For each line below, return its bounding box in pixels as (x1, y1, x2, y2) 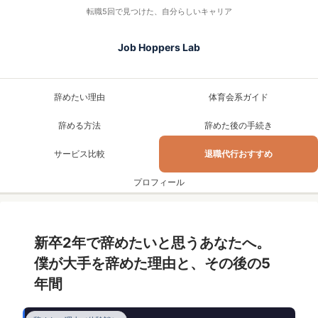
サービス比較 (54, 148, 105, 160)
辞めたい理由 (54, 92, 105, 103)
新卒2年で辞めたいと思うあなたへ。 (34, 234, 270, 252)
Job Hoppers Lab (118, 41, 200, 54)
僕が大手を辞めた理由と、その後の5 (34, 255, 270, 273)
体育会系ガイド (209, 92, 268, 103)
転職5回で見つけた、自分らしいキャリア (86, 6, 232, 16)
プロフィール (133, 177, 185, 188)
